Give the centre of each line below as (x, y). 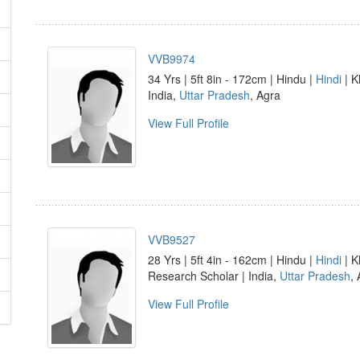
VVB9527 (172, 239)
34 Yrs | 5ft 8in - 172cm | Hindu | (232, 79)
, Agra (265, 95)
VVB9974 (172, 59)
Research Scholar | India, (214, 276)
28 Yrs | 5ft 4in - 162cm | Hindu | (232, 260)
